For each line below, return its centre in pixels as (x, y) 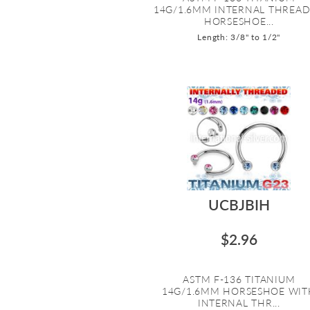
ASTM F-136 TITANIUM (239, 279)
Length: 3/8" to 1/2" (239, 37)
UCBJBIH (239, 204)
